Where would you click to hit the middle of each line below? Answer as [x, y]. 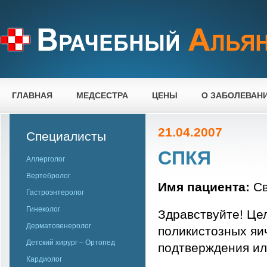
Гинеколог [43, 209]
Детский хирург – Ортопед [71, 243]
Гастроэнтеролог [55, 193]
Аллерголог [46, 159]
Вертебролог [48, 176]
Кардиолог [44, 259]
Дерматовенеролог [59, 226]
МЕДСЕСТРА [102, 95]
